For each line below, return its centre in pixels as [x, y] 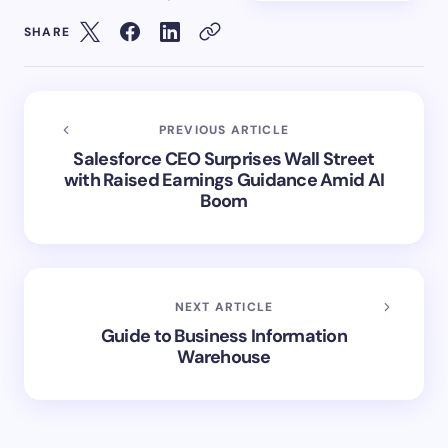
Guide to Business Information [224, 335]
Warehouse [224, 356]
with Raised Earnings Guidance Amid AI [224, 179]
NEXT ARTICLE [224, 306]
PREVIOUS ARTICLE [224, 129]
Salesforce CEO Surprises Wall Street [224, 158]
